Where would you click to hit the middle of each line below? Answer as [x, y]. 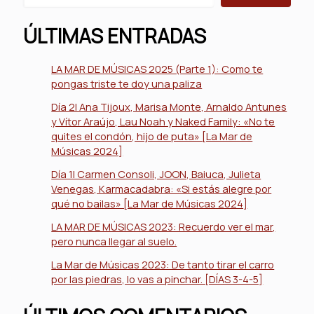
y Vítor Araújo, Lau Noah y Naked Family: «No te [163, 122]
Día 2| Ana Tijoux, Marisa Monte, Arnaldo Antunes [169, 107]
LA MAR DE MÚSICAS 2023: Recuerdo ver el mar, [164, 227]
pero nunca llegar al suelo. [114, 241]
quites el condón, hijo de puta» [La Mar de [152, 136]
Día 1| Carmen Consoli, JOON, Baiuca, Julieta [156, 174]
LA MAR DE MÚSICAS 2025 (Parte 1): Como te [157, 69]
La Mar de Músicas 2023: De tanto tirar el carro [163, 265]
